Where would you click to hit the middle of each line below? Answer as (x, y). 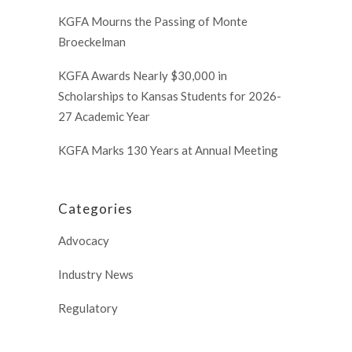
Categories (95, 209)
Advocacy (84, 241)
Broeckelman (92, 42)
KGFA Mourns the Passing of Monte (153, 22)
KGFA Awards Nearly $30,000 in (143, 76)
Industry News (96, 275)
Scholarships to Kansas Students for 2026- (170, 96)
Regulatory (88, 308)
